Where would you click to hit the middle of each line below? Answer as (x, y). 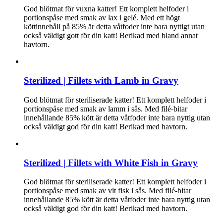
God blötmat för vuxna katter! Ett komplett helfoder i (106, 9)
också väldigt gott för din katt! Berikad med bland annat (111, 36)
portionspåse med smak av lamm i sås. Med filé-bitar (106, 109)
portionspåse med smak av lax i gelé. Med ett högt (102, 18)
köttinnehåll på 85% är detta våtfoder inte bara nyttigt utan (114, 27)
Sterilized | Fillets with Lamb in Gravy (101, 81)
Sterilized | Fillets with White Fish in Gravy (111, 163)
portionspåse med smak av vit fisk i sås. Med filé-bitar (108, 191)
